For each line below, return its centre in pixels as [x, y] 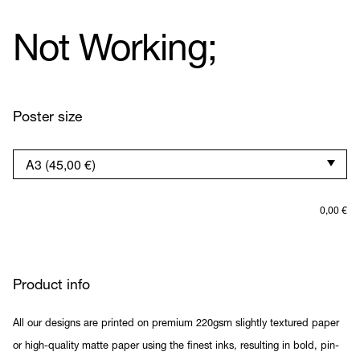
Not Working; [115, 52]
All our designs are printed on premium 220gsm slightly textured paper [176, 324]
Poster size [47, 118]
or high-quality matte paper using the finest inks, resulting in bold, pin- [176, 346]
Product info [51, 286]
